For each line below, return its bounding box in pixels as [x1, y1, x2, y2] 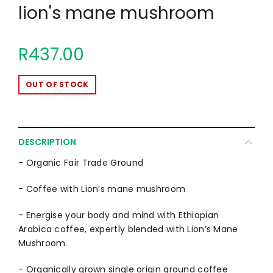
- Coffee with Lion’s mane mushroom [18, 183, 186, 195]
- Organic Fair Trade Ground [18, 157, 144, 169]
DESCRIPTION [18, 136, 76, 148]
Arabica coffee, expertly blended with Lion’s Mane [18, 223, 238, 235]
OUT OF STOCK [26, 79, 89, 90]
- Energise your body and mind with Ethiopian [18, 209, 219, 221]
